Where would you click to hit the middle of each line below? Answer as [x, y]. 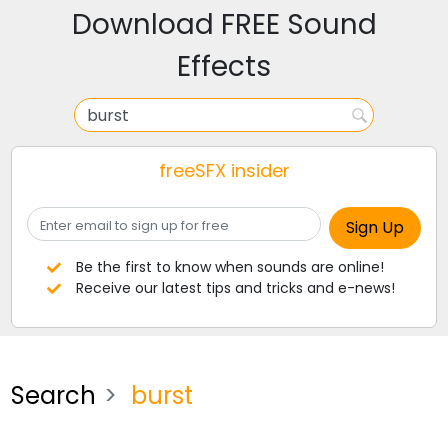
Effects [224, 66]
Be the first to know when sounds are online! [229, 267]
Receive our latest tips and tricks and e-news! [235, 288]
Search [54, 395]
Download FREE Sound [224, 24]
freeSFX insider [224, 170]
